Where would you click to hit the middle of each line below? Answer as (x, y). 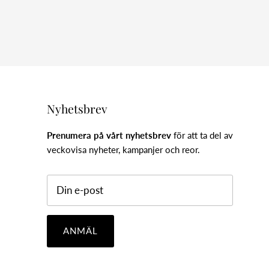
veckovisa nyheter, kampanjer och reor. (123, 150)
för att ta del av (202, 135)
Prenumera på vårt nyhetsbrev (109, 135)
